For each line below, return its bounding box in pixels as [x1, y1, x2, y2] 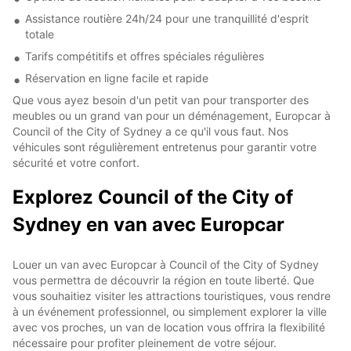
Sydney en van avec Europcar [13, 212, 284, 236]
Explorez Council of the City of [13, 185, 293, 208]
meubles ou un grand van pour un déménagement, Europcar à [13, 108, 331, 122]
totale [25, 27, 54, 41]
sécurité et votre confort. [13, 155, 139, 169]
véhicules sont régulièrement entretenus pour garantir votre [13, 139, 317, 154]
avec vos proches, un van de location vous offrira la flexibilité [13, 320, 325, 334]
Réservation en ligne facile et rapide [25, 71, 208, 85]
